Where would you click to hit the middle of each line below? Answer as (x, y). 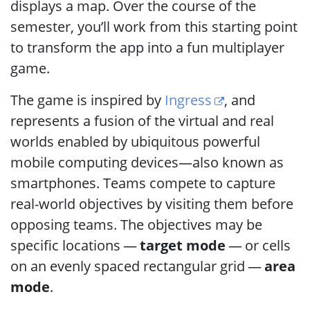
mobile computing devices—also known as (147, 162)
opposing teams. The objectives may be (136, 225)
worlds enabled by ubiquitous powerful (135, 142)
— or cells (258, 245)
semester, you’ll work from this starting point (154, 27)
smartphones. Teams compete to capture (143, 183)
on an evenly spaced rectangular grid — (137, 266)
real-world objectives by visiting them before (152, 204)
